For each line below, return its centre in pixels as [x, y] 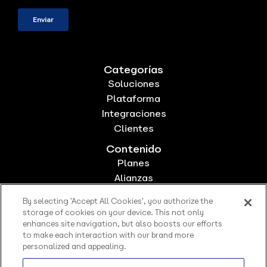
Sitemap [133, 222]
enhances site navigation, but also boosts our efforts [123, 224]
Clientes [133, 128]
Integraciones [133, 113]
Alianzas [133, 178]
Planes [133, 163]
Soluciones [133, 83]
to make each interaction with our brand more [108, 235]
